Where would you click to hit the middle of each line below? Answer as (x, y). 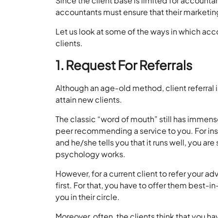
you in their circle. (88, 197)
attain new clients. (89, 99)
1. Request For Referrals (124, 65)
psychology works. (91, 154)
